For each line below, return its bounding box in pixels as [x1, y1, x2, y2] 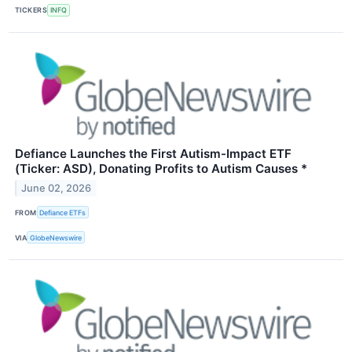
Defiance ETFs [39, 207, 86, 217]
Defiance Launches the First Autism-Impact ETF [15, 145, 291, 161]
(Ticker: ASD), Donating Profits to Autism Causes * [15, 160, 307, 176]
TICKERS [15, 5, 48, 15]
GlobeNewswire [30, 233, 82, 242]
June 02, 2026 [21, 181, 92, 194]
